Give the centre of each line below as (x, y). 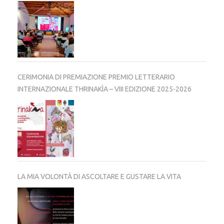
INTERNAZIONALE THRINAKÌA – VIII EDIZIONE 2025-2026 (104, 89)
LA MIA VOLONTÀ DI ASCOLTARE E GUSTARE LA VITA (99, 176)
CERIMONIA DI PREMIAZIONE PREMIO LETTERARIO (96, 77)
